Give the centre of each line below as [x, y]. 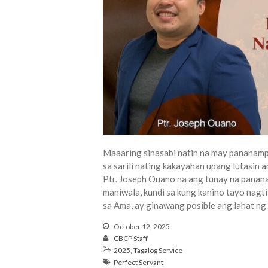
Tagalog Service [158, 250]
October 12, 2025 [141, 226]
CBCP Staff [131, 238]
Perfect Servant [138, 262]
